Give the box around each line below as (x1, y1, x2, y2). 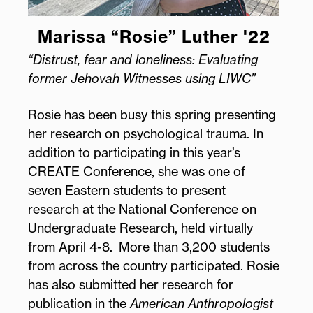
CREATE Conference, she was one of (28, 163, 245, 179)
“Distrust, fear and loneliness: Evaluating (28, 51, 258, 67)
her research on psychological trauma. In (28, 125, 263, 141)
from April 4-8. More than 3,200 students (28, 238, 270, 254)
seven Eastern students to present (28, 182, 226, 198)
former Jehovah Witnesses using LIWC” (28, 70, 256, 86)
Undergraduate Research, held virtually (28, 219, 253, 235)
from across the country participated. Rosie (28, 257, 279, 273)
